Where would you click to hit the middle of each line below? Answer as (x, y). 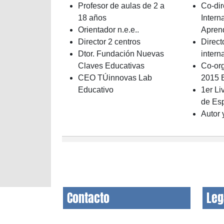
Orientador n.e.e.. (108, 30)
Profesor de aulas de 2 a (121, 6)
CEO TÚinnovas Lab (115, 78)
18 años (92, 18)
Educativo (96, 90)
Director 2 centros (109, 42)
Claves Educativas (111, 66)
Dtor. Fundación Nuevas (121, 54)
